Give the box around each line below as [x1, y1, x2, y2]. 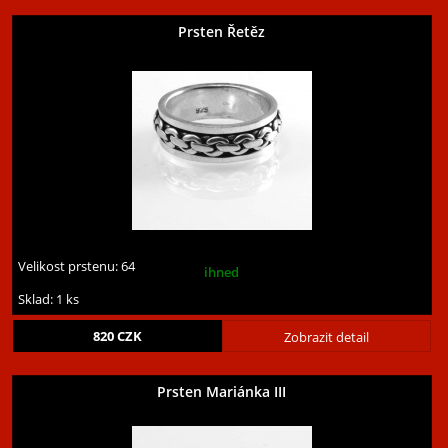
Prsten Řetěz [178, 22, 266, 42]
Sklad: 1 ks [18, 290, 80, 309]
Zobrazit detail [283, 328, 369, 347]
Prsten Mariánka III [157, 382, 287, 402]
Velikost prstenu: [18, 257, 122, 276]
